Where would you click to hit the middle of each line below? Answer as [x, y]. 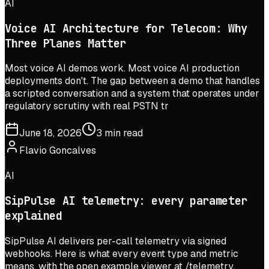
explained [34, 216]
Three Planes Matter [65, 43]
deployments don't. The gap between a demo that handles [132, 81]
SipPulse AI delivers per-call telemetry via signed [116, 241]
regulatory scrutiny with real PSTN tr [87, 106]
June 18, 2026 [50, 133]
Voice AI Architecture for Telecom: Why [126, 28]
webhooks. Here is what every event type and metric [122, 253]
